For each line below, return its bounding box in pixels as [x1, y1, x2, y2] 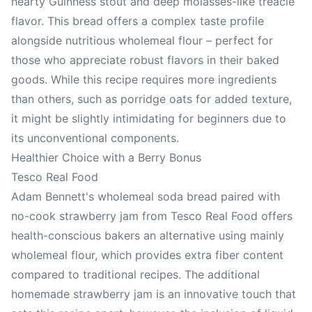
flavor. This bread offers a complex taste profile [11, 13, 264, 28]
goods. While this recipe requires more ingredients [11, 72, 276, 86]
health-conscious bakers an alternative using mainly [11, 228, 284, 242]
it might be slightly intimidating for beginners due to [11, 111, 286, 125]
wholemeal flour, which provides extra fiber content [11, 247, 283, 262]
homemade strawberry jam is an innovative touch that [11, 286, 296, 301]
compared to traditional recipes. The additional [11, 267, 260, 281]
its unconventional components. [11, 130, 179, 145]
